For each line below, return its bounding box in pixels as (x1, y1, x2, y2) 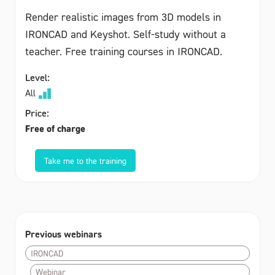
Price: (25, 106, 49, 119)
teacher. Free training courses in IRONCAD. (25, 44, 222, 58)
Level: (25, 71, 50, 83)
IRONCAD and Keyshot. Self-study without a (25, 27, 226, 41)
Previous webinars (25, 227, 102, 240)
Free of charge (25, 122, 85, 134)
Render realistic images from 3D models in (25, 10, 221, 23)
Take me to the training (44, 155, 126, 166)
